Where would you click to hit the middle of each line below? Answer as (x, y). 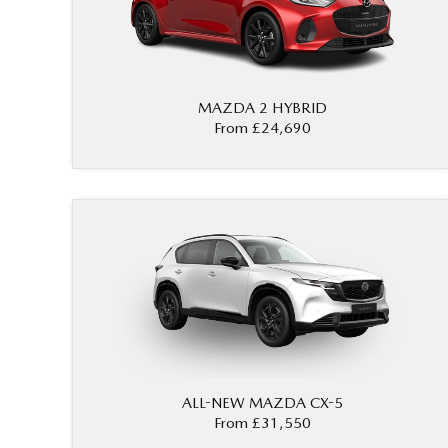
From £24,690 (262, 128)
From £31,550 (262, 423)
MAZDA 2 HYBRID (262, 108)
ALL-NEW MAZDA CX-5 (262, 403)
